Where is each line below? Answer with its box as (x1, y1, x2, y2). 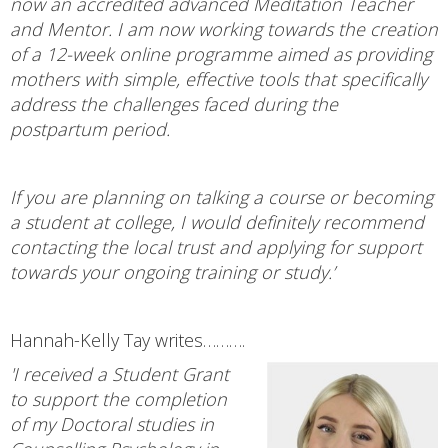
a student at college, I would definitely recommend (10, 209, 424, 234)
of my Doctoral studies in (10, 411, 214, 436)
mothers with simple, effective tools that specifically (10, 66, 427, 91)
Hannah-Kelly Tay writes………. (10, 327, 245, 352)
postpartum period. (10, 116, 175, 141)
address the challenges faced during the (10, 91, 338, 116)
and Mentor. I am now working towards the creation (10, 16, 438, 41)
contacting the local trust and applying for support (10, 234, 422, 259)
